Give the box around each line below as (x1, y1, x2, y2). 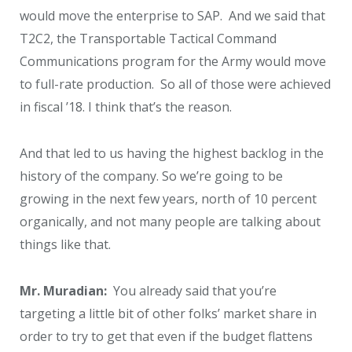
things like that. (20, 236, 111, 254)
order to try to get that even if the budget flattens (20, 327, 313, 345)
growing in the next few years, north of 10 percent (20, 190, 317, 208)
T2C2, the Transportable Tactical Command (20, 30, 277, 48)
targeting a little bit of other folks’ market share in (20, 304, 317, 322)
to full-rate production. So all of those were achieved (20, 75, 331, 93)
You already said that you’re (107, 281, 277, 299)
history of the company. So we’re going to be (20, 167, 283, 185)
